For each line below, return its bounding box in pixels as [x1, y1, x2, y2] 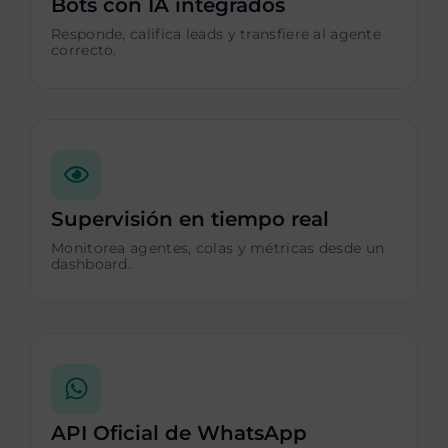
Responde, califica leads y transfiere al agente [51, 24, 382, 43]
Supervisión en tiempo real [51, 206, 329, 231]
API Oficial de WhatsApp [51, 420, 307, 445]
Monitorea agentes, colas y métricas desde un [51, 238, 385, 257]
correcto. [51, 40, 117, 59]
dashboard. [51, 254, 132, 273]
